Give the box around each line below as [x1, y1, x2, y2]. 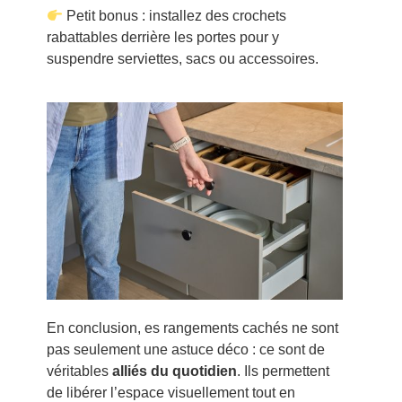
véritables [46, 363, 112, 380]
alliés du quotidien [111, 363, 237, 380]
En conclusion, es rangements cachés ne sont [46, 320, 338, 336]
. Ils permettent [236, 363, 329, 380]
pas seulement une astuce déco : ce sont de [46, 342, 325, 358]
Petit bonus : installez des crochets [62, 8, 286, 24]
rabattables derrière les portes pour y [46, 30, 279, 46]
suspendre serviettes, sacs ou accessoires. [46, 51, 319, 67]
